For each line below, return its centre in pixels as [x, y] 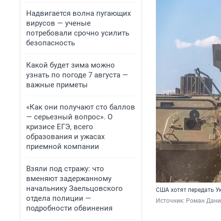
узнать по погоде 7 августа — [77, 75]
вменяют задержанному [69, 179]
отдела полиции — [59, 198]
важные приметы [57, 85]
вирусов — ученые [58, 23]
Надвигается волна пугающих [78, 13]
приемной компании [63, 147]
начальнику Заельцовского [74, 188]
